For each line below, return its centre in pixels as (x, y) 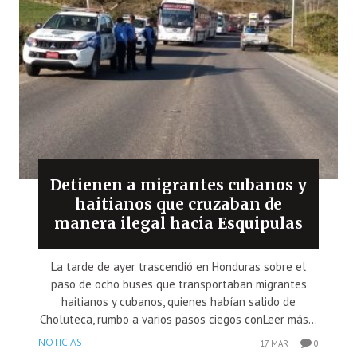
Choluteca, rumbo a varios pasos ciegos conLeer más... (178, 319)
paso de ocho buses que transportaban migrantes (178, 284)
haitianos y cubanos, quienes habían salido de (178, 301)
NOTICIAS (60, 342)
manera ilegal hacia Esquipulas (178, 223)
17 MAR (275, 343)
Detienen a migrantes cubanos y (178, 184)
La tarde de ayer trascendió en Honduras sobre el (178, 266)
